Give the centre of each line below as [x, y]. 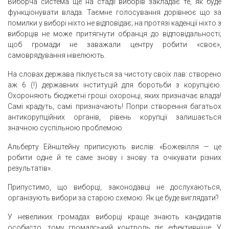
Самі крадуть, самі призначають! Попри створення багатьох [114, 107]
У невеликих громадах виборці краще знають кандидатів [114, 217]
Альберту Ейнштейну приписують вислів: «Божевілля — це [114, 147]
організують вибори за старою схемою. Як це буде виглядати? [113, 198]
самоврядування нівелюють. [57, 55]
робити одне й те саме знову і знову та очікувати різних [114, 158]
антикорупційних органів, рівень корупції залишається [114, 117]
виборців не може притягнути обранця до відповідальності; [114, 34]
